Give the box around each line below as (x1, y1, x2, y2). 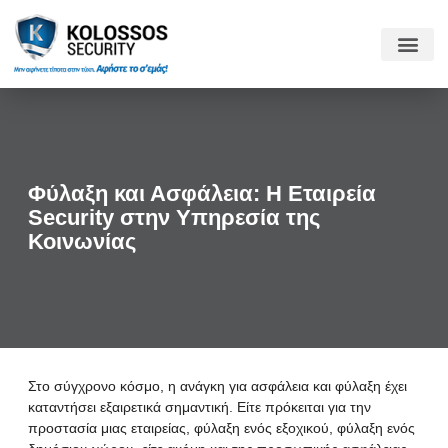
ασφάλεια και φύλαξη (251, 378, 381, 394)
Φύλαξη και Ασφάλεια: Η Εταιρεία (28, 181, 376, 206)
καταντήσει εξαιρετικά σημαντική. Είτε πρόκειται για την (28, 399, 371, 415)
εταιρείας (131, 420, 186, 436)
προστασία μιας (28, 420, 131, 436)
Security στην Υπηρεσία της (28, 205, 320, 230)
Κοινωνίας (28, 229, 136, 254)
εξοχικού (276, 420, 329, 436)
